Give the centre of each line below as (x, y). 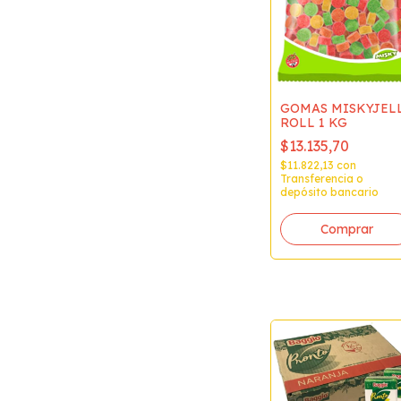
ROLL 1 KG (314, 122)
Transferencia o (322, 178)
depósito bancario (329, 192)
